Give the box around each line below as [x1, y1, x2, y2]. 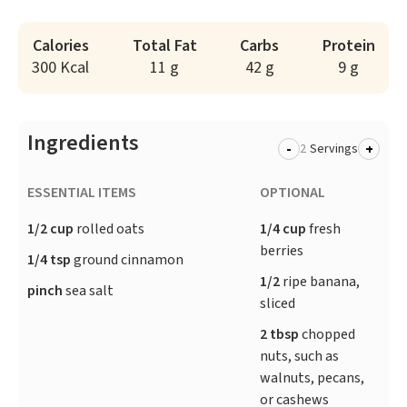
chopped [299, 324, 356, 345]
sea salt [63, 281, 114, 302]
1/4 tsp [27, 250, 71, 271]
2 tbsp [260, 324, 300, 345]
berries [260, 241, 304, 262]
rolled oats [74, 219, 144, 240]
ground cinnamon [71, 250, 184, 271]
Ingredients [27, 127, 139, 160]
